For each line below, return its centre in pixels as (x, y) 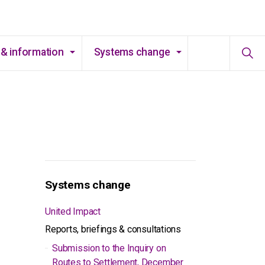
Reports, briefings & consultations (113, 229)
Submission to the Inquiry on (109, 248)
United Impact (73, 211)
